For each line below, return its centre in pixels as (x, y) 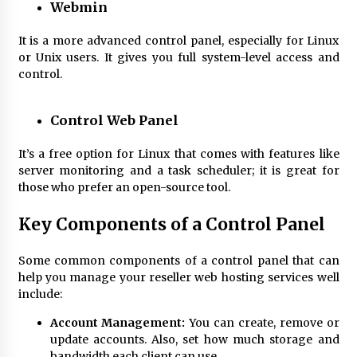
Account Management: (118, 322)
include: (40, 294)
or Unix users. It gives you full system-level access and (178, 57)
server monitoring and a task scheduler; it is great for (178, 170)
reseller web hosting (207, 277)
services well (302, 277)
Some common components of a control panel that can (178, 260)
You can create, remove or (262, 322)
